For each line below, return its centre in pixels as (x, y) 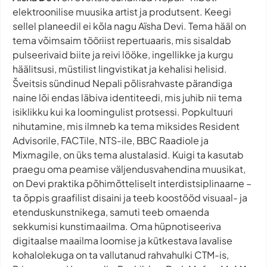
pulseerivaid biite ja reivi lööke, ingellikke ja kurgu (123, 54)
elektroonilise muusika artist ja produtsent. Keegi (122, 11)
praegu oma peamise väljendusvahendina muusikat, (129, 169)
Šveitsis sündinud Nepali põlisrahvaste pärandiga (122, 83)
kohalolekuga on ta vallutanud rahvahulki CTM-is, (121, 254)
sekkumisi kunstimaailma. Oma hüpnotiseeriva (117, 226)
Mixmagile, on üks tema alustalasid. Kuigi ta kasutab (128, 154)
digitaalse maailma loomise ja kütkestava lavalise (122, 240)
